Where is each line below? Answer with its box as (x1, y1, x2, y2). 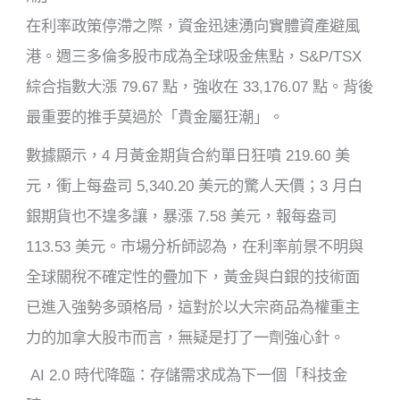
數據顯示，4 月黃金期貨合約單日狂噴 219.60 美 (26, 146, 351, 164)
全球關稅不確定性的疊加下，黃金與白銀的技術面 (26, 267, 361, 286)
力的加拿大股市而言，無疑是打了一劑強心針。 (26, 328, 346, 346)
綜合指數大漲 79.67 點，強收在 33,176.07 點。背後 (26, 77, 374, 96)
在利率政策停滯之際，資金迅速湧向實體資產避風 (26, 16, 361, 35)
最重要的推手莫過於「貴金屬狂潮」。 (26, 107, 285, 126)
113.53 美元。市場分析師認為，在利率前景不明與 (26, 237, 364, 255)
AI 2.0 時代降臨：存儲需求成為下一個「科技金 (26, 366, 348, 385)
